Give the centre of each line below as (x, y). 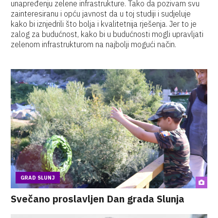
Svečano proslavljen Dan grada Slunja (98, 199)
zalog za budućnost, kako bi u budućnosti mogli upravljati (107, 34)
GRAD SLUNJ (38, 178)
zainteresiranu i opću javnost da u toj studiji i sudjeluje (101, 14)
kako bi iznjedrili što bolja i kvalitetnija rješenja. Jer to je (104, 24)
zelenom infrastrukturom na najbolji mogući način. (94, 44)
